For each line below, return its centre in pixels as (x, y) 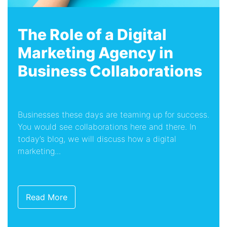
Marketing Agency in (96, 53)
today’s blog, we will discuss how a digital (97, 139)
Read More (47, 197)
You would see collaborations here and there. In (107, 127)
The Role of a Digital (92, 35)
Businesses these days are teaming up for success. (113, 115)
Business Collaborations (110, 71)
